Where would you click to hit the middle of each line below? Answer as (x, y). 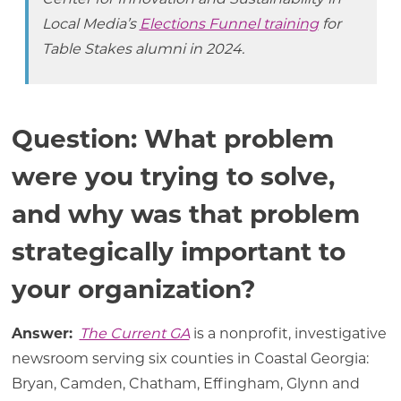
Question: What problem (172, 138)
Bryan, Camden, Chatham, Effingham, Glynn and (185, 383)
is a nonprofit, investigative (290, 333)
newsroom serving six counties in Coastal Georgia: (190, 358)
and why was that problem (185, 213)
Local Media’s (90, 23)
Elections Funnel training (229, 23)
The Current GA (134, 333)
